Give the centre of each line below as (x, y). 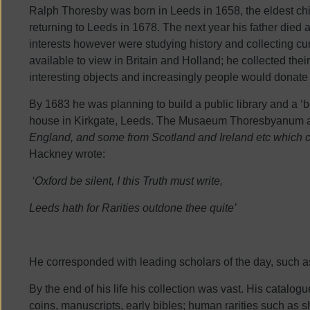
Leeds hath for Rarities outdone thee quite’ (133, 208)
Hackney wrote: (67, 154)
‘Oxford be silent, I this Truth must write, (127, 181)
